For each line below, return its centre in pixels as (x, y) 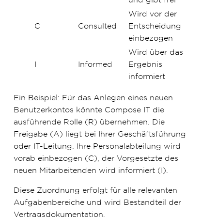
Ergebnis (145, 64)
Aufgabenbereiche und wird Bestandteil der (97, 202)
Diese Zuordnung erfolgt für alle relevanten (95, 190)
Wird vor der (153, 13)
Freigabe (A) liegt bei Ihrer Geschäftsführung (100, 133)
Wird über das (156, 52)
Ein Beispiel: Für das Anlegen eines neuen (93, 97)
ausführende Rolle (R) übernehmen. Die (89, 121)
